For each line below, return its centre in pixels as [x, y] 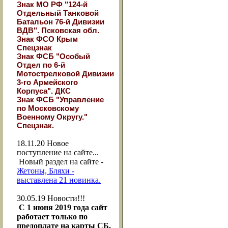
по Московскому [48, 108]
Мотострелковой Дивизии [65, 74]
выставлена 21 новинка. [59, 180]
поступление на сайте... [58, 152]
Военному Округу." [52, 117]
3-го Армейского [47, 82]
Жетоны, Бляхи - [46, 171]
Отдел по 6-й [41, 65]
